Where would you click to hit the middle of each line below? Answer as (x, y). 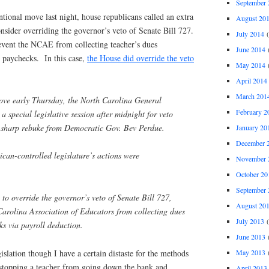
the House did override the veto (141, 58)
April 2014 (251, 80)
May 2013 (250, 252)
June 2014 (250, 49)
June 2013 (250, 236)
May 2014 (250, 65)
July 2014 (250, 33)
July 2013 (250, 221)
